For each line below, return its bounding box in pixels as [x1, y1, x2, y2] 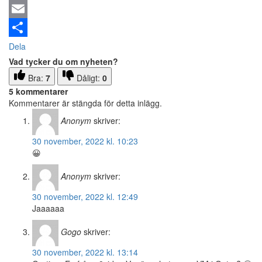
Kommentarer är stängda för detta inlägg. [9, 97, 162, 109]
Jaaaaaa [32, 202, 64, 215]
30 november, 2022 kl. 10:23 [32, 135, 138, 147]
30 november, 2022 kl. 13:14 [32, 246, 138, 258]
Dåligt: [77, 72, 102, 84]
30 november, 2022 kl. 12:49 [32, 191, 138, 203]
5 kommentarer [9, 85, 68, 98]
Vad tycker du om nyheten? [9, 56, 118, 68]
